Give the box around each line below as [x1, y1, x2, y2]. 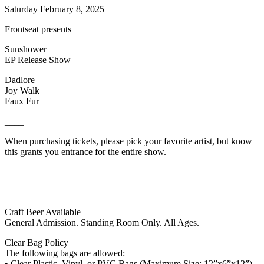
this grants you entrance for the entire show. [5, 146, 166, 157]
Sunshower [5, 44, 47, 54]
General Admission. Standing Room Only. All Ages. [5, 217, 199, 227]
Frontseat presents [5, 24, 71, 34]
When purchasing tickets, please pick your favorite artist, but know [5, 136, 252, 146]
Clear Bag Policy [5, 237, 68, 247]
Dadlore [5, 74, 35, 85]
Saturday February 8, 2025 [5, 4, 104, 14]
